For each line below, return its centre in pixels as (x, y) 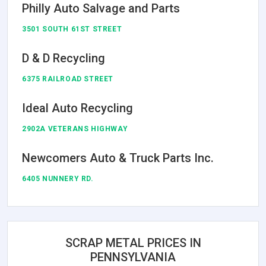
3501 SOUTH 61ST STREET (72, 29)
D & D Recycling (64, 58)
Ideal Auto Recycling (77, 108)
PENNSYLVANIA (133, 257)
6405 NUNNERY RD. (58, 178)
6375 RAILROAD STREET (68, 79)
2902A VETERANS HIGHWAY (75, 129)
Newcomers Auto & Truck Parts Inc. (118, 158)
